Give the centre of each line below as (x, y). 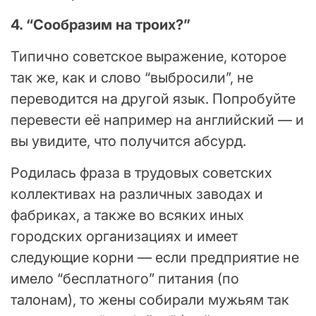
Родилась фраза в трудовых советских (141, 172)
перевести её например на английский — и (157, 120)
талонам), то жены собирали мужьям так (150, 299)
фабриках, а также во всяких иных (127, 215)
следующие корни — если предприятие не (155, 257)
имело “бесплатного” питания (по (125, 278)
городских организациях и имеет (124, 236)
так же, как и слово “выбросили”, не (132, 77)
